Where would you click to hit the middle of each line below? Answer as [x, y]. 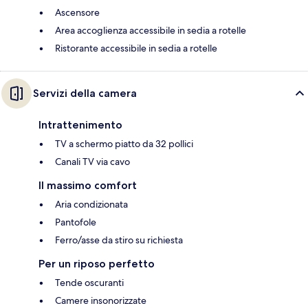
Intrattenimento [80, 125]
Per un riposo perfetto [97, 264]
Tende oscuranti [89, 283]
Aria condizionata [91, 205]
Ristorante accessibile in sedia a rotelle [136, 48]
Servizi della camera [85, 93]
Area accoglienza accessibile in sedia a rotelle [151, 31]
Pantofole [76, 222]
